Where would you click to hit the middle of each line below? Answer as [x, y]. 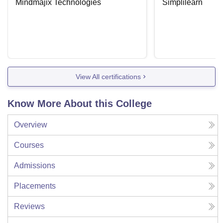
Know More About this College [80, 104]
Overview [31, 125]
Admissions [35, 166]
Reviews [29, 207]
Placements [35, 186]
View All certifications [108, 76]
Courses [29, 145]
